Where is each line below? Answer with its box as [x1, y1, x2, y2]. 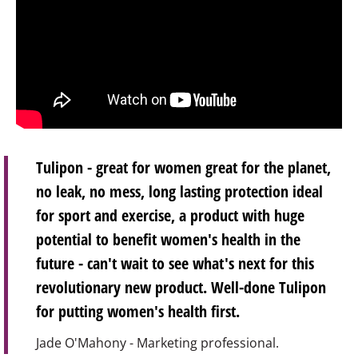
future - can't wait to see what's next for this [36, 253, 314, 274]
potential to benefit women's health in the [36, 229, 300, 250]
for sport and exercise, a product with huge [36, 205, 304, 226]
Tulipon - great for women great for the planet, [36, 157, 331, 178]
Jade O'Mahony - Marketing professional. [36, 334, 279, 352]
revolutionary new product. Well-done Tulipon [36, 276, 326, 298]
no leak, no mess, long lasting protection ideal [36, 181, 323, 202]
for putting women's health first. [36, 300, 240, 322]
